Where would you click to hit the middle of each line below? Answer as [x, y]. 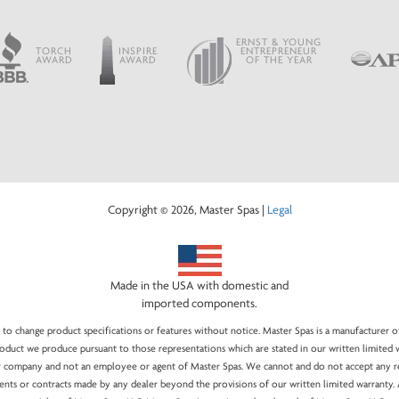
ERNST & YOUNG [279, 41]
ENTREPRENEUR [279, 50]
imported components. [199, 303]
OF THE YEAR [279, 59]
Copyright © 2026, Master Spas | [187, 210]
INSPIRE [138, 50]
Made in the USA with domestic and [199, 285]
